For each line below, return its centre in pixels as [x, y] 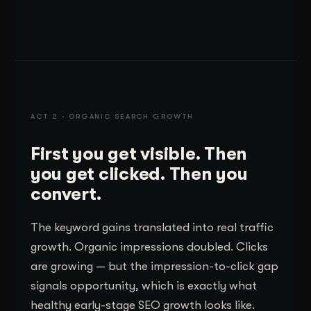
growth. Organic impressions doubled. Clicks [149, 246]
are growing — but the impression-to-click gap [154, 266]
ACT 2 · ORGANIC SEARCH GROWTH [112, 116]
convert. [66, 194]
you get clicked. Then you [139, 174]
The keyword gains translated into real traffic [152, 227]
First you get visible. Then [139, 153]
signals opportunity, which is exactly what [144, 285]
